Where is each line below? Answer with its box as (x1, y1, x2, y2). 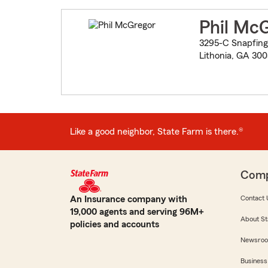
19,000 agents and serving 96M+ (70, 207, 204, 217)
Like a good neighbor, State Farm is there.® (70, 126, 243, 136)
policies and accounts (70, 220, 159, 230)
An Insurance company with (70, 194, 187, 205)
